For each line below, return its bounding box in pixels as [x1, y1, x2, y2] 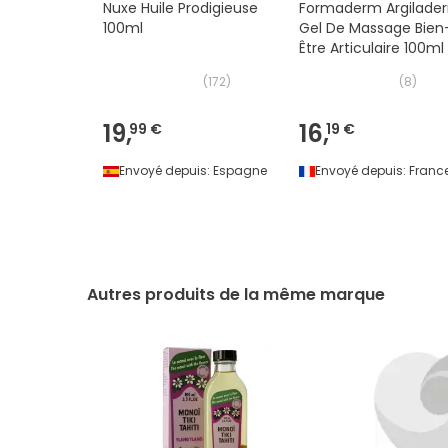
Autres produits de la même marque [87, 283, 385, 307]
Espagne [213, 162, 267, 180]
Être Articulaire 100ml [299, 38, 445, 59]
